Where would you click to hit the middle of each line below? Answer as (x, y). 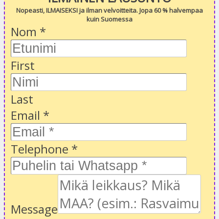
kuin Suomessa (109, 19)
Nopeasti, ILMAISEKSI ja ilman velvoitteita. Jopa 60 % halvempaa (109, 11)
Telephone (41, 149)
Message (34, 209)
